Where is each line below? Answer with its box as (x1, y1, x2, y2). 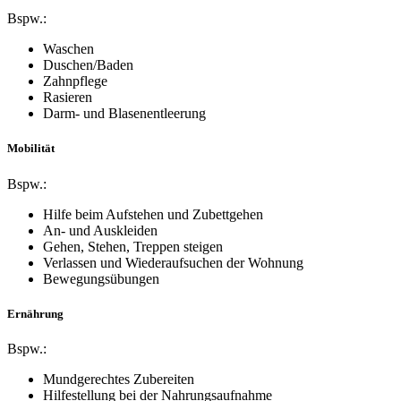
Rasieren (43, 90, 92, 106)
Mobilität (7, 141, 55, 156)
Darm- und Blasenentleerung (43, 106, 206, 122)
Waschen (43, 41, 94, 57)
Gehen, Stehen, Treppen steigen (43, 238, 223, 254)
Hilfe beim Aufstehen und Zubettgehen (43, 206, 263, 222)
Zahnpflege (43, 73, 107, 90)
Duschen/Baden (43, 57, 133, 73)
